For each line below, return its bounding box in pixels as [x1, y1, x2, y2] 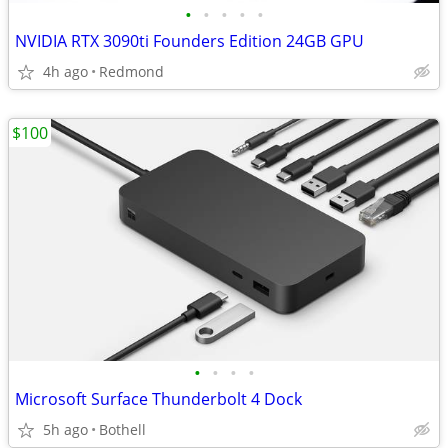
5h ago [43, 420, 88, 439]
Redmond [99, 62, 164, 81]
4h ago [43, 62, 88, 81]
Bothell [99, 420, 146, 439]
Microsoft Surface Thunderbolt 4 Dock [15, 388, 302, 410]
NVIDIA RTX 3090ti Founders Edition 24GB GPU [15, 30, 364, 52]
